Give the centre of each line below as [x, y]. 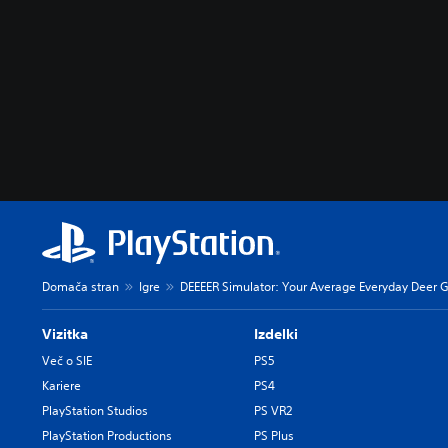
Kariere [61, 385]
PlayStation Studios [95, 410]
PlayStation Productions [107, 435]
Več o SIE [67, 360]
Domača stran [80, 286]
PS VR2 [273, 410]
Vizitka [65, 333]
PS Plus [274, 435]
